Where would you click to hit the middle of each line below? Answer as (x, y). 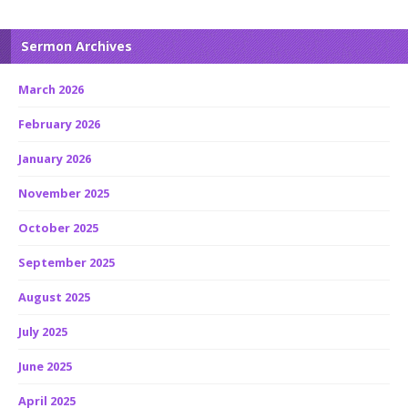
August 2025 (54, 297)
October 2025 (58, 228)
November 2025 (64, 193)
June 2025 (45, 366)
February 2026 (59, 124)
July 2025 (43, 331)
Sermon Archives (76, 46)
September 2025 (66, 262)
